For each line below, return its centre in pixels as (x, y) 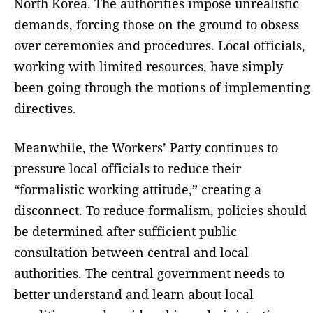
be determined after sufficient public (125, 231)
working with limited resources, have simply (148, 66)
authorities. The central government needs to (149, 273)
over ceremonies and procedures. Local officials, (160, 45)
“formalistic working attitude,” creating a (138, 189)
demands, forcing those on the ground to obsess (156, 24)
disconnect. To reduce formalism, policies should (160, 210)
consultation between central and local (131, 252)
